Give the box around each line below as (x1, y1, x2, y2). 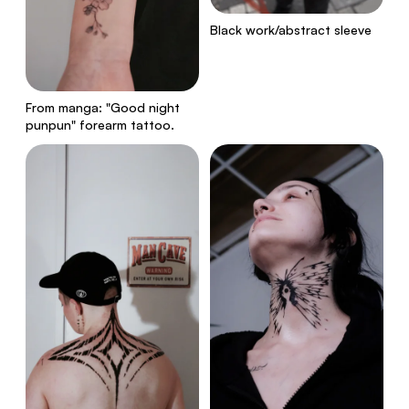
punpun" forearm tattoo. (26, 116, 174, 132)
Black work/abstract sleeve (210, 22, 372, 38)
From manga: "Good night (26, 99, 180, 115)
